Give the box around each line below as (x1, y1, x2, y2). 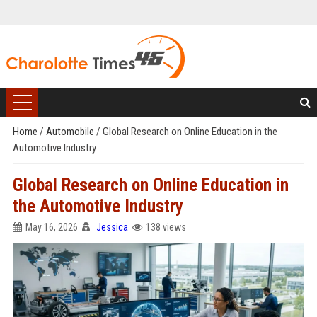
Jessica (96, 221, 128, 233)
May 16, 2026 (25, 221, 78, 233)
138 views (145, 221, 186, 233)
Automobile (45, 125, 96, 138)
